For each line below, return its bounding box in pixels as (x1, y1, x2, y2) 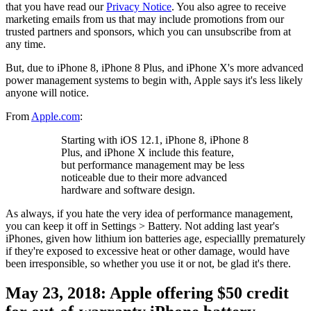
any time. (6, 37, 46, 50)
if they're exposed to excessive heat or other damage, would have (6, 244, 289, 257)
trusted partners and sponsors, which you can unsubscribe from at (6, 25, 291, 37)
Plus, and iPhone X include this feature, (61, 146, 234, 158)
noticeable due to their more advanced (61, 171, 227, 183)
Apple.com (31, 110, 80, 122)
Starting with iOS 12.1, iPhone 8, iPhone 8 (61, 133, 249, 146)
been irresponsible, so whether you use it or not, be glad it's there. (6, 257, 291, 269)
